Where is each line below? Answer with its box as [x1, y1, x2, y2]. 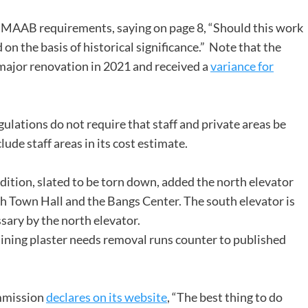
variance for [210, 58, 274, 74]
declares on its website [46, 289, 167, 305]
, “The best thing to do [167, 289, 283, 305]
